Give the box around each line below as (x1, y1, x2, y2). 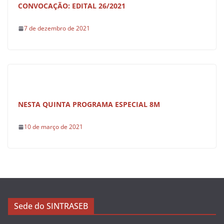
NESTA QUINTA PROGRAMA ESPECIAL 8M (18, 99, 160, 109)
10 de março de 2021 (24, 122, 83, 131)
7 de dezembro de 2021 (24, 24, 90, 32)
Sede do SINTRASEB (14, 200, 88, 211)
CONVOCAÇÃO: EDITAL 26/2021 (18, 1, 125, 10)
